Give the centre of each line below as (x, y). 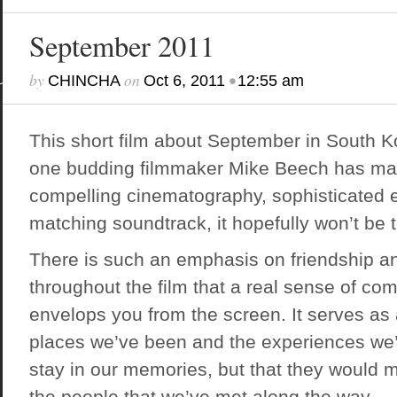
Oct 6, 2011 (184, 81)
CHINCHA (84, 81)
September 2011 (121, 46)
